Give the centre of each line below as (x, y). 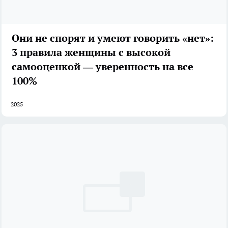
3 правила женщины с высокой (91, 52)
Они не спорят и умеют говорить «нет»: (113, 38)
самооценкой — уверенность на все (103, 66)
